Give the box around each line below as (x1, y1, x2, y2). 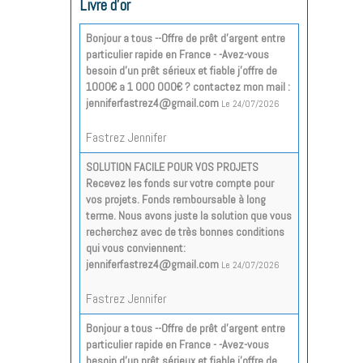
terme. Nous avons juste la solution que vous (86, 207, 292, 223)
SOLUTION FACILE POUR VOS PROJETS (86, 159, 258, 174)
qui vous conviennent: (86, 240, 186, 255)
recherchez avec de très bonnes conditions (86, 224, 284, 239)
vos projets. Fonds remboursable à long (86, 191, 266, 207)
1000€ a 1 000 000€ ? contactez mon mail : (86, 79, 290, 94)
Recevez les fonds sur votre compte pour (86, 175, 274, 190)
